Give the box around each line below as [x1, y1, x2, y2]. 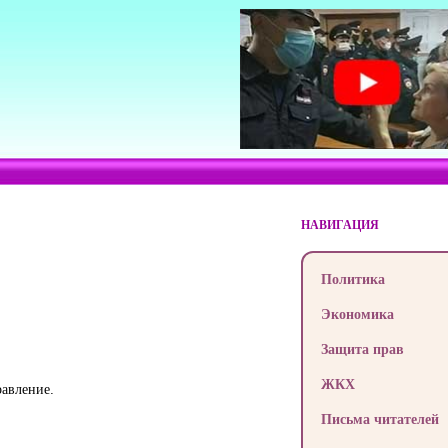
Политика [320, 269, 385, 288]
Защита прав [320, 339, 404, 358]
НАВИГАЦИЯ [300, 216, 379, 233]
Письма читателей [320, 409, 439, 428]
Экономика [320, 304, 394, 323]
